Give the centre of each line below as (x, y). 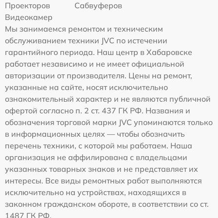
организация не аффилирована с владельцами (96, 157)
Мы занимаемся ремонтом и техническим (84, 29)
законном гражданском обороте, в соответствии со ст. (107, 204)
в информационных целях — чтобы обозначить (95, 134)
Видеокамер (29, 17)
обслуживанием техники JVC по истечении (86, 40)
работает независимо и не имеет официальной (95, 64)
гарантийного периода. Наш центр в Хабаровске (99, 52)
